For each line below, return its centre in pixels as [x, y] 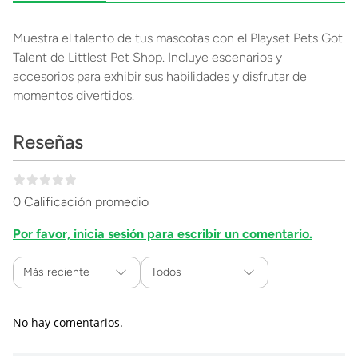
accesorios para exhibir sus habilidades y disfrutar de [160, 77]
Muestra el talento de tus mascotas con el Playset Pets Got [178, 38]
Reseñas [48, 142]
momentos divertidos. [74, 96]
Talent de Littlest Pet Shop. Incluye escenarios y [147, 58]
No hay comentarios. [68, 323]
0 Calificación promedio [81, 202]
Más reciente [56, 272]
